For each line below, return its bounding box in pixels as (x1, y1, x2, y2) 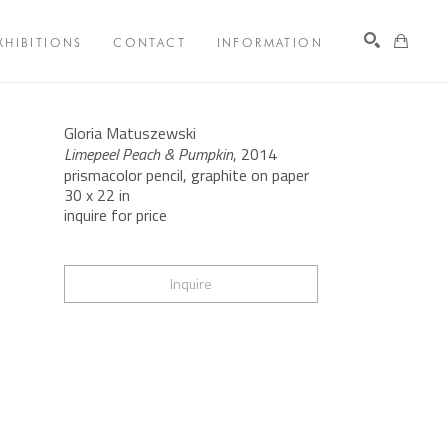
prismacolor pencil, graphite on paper (63, 163, 309, 188)
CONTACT (113, 34, 187, 50)
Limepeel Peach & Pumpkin (63, 142, 233, 167)
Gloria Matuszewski (63, 121, 196, 146)
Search (351, 91, 393, 113)
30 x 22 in (63, 183, 130, 208)
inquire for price (63, 203, 167, 228)
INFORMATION (216, 34, 323, 50)
